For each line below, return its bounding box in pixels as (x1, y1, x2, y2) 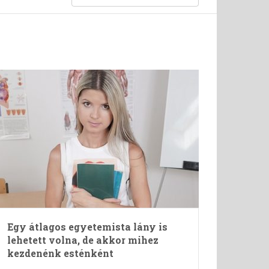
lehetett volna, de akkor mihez (7, 234, 159, 246)
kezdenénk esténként (7, 247, 113, 259)
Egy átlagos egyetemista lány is (7, 220, 168, 233)
